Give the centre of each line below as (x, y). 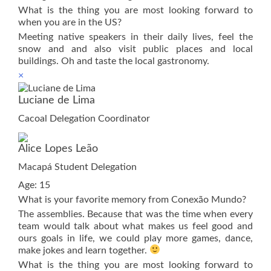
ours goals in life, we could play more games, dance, (135, 238)
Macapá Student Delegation (77, 167)
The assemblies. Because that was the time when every (135, 214)
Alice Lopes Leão (58, 149)
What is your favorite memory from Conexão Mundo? (132, 199)
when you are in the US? (70, 22)
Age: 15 (34, 185)
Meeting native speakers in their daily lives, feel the (135, 37)
